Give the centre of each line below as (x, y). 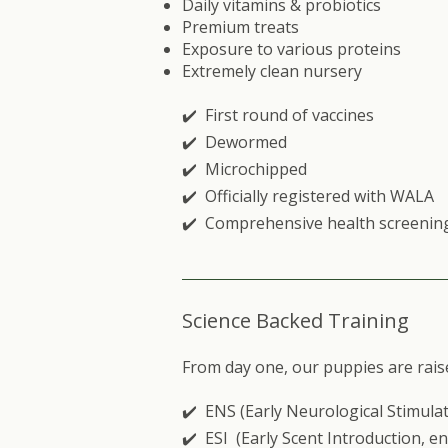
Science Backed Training (295, 320)
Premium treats (240, 27)
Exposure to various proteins (291, 49)
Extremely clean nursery (272, 71)
